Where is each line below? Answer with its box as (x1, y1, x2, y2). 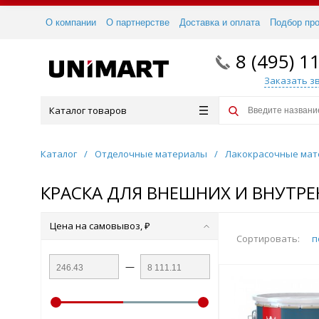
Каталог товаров (49, 104, 127, 117)
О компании (46, 17, 96, 28)
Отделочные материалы (95, 147, 207, 160)
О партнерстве (106, 17, 169, 28)
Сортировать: (236, 232, 300, 245)
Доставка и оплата (179, 17, 260, 28)
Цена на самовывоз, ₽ (50, 219, 150, 232)
